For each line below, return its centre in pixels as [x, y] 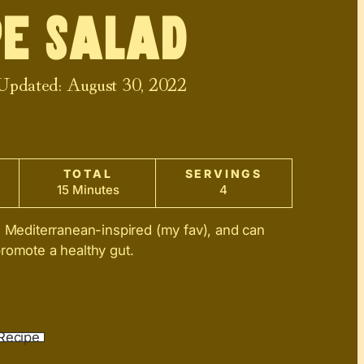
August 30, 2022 [126, 82]
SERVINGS [224, 173]
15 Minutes [88, 189]
